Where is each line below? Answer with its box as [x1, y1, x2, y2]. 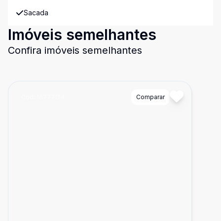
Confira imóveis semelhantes [8, 44, 142, 56]
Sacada [24, 8, 48, 17]
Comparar [136, 93, 165, 101]
